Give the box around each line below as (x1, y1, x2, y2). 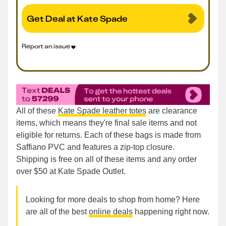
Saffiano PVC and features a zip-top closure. (16, 143, 175, 152)
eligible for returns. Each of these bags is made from (16, 131, 201, 140)
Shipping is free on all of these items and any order (16, 155, 197, 164)
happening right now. (133, 207, 209, 216)
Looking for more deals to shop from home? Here (26, 195, 200, 204)
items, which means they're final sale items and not (16, 119, 197, 128)
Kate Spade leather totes (58, 106, 146, 116)
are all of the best (26, 207, 89, 216)
